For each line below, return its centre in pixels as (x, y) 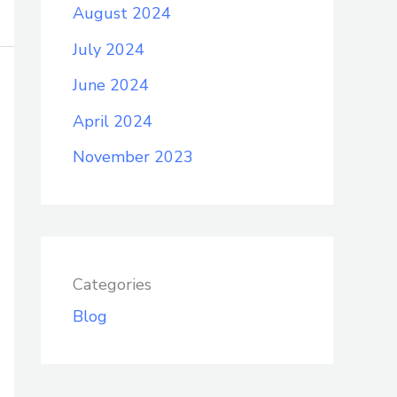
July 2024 (109, 49)
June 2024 (111, 86)
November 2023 (133, 157)
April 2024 (113, 121)
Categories (112, 285)
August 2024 (122, 14)
